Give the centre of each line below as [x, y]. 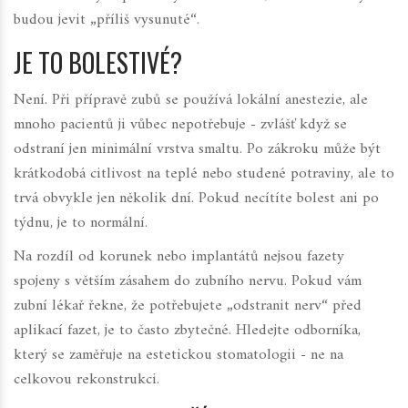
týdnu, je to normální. [81, 224]
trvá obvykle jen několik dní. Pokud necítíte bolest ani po [196, 199]
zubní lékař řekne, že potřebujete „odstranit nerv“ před [188, 306]
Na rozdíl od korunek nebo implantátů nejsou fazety [179, 257]
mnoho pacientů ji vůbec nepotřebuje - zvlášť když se [180, 125]
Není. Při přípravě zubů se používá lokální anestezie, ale [191, 101]
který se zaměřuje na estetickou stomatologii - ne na [178, 356]
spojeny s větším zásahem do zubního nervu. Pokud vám [188, 282]
